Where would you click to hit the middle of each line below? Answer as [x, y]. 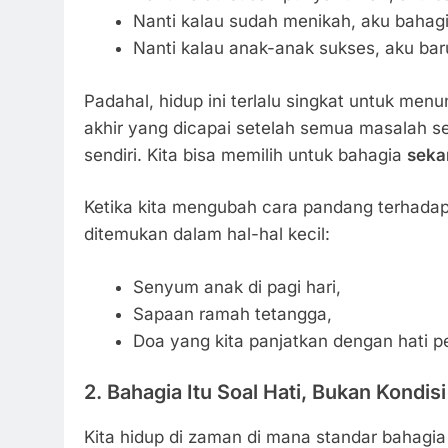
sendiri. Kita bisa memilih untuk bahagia [245, 154]
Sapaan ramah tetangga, [232, 313]
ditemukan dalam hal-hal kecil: [207, 234]
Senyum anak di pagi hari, [236, 286]
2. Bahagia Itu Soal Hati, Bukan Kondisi [265, 392]
